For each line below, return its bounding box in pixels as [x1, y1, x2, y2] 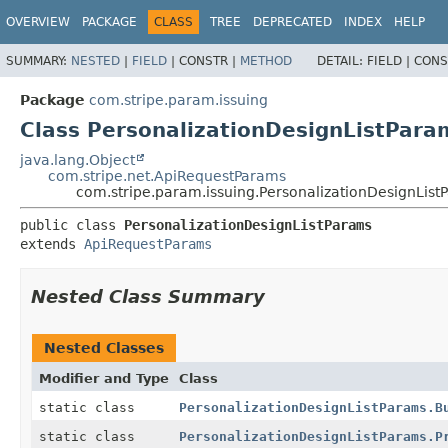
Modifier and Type [39, 370, 169, 386]
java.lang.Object [20, 151, 135, 168]
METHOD [240, 53, 292, 68]
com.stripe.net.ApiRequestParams [48, 167, 286, 184]
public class [20, 216, 124, 233]
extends [20, 235, 84, 252]
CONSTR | [179, 53, 240, 68]
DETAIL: [317, 53, 367, 68]
